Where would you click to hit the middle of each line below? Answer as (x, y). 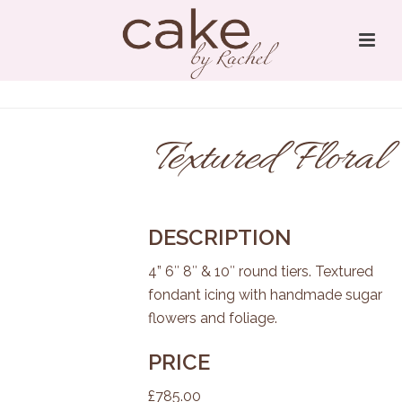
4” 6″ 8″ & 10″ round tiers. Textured (261, 271)
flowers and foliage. (213, 318)
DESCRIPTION (220, 237)
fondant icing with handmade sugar (265, 295)
